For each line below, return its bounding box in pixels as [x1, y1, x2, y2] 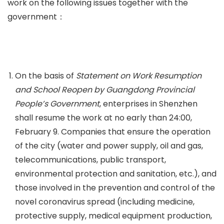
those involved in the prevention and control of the [15, 182, 215, 193]
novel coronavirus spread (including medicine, [15, 196, 194, 207]
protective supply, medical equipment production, [15, 210, 212, 221]
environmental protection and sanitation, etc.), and [15, 168, 216, 179]
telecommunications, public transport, [15, 154, 166, 165]
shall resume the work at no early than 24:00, [15, 112, 192, 123]
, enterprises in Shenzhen [99, 98, 197, 109]
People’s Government [15, 98, 99, 109]
